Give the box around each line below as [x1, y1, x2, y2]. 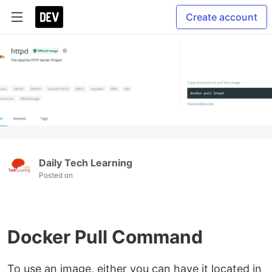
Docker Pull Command [7, 226, 203, 248]
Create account [186, 11, 257, 23]
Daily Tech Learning [39, 157, 132, 169]
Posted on [39, 171, 73, 180]
